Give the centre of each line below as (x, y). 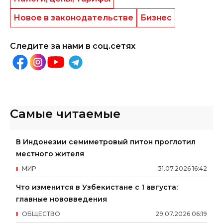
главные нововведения (61, 199)
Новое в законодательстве (73, 17)
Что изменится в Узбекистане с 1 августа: (97, 187)
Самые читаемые (65, 113)
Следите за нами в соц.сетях (73, 46)
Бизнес (156, 17)
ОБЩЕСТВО (41, 214)
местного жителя (50, 154)
